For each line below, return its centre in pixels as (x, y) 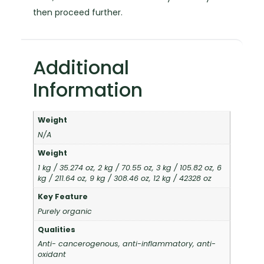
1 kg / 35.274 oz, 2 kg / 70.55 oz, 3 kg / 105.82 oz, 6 (129, 167)
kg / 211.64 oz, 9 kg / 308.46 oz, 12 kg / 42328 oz (124, 178)
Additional (81, 68)
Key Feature (62, 197)
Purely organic (65, 211)
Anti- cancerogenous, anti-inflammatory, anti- (126, 244)
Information (88, 90)
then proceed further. (78, 12)
